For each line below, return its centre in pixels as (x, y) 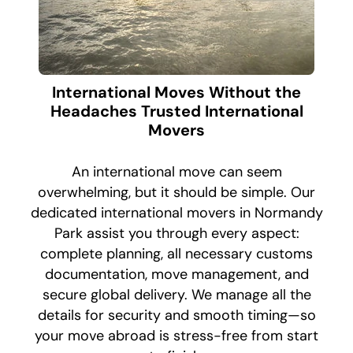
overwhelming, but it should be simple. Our (176, 192)
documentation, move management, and (176, 274)
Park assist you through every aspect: (176, 233)
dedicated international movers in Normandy (176, 212)
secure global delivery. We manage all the (176, 294)
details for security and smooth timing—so (176, 315)
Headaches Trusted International (176, 111)
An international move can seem (176, 171)
